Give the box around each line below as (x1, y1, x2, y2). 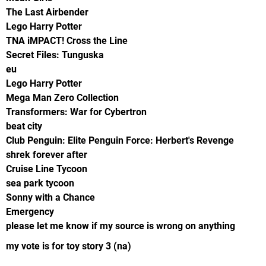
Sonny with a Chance (6, 191, 95, 203)
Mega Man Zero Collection (6, 91, 119, 103)
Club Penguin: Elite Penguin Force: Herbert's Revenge (6, 134, 234, 146)
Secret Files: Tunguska (6, 49, 104, 61)
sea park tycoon (6, 177, 74, 189)
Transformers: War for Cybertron (6, 106, 147, 118)
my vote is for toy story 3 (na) (6, 240, 131, 252)
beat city (6, 120, 42, 132)
